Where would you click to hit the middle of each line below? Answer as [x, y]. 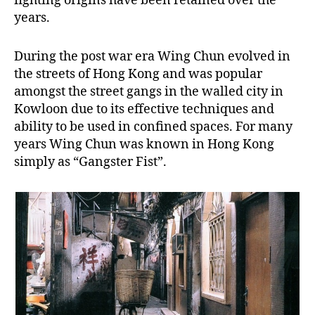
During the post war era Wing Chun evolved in [152, 57]
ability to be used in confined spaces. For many [153, 127]
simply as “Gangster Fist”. [90, 162]
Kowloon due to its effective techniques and [144, 110]
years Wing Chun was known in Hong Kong [144, 145]
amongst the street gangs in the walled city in [149, 92]
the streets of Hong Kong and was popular [138, 75]
